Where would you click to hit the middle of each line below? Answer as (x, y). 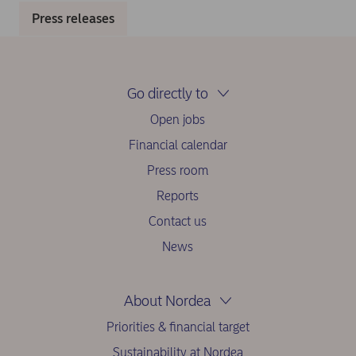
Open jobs (178, 120)
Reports (178, 196)
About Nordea (168, 301)
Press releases (73, 18)
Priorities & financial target (178, 327)
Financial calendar (178, 145)
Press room (178, 171)
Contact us (178, 222)
